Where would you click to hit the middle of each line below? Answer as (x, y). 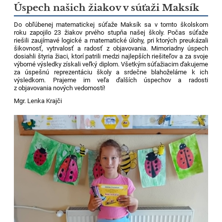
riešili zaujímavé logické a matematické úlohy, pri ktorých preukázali (111, 40)
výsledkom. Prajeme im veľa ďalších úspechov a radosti (111, 80)
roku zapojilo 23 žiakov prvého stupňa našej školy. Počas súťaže (111, 32)
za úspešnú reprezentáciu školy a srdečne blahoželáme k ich (111, 72)
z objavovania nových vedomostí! (60, 88)
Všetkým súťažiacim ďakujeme (164, 64)
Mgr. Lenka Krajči (38, 101)
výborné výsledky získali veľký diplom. (67, 64)
